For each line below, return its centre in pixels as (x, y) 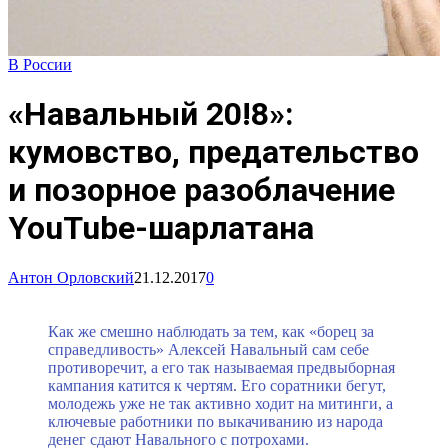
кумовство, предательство (213, 152)
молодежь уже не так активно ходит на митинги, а (220, 403)
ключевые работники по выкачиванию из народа (215, 421)
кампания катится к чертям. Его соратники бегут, (217, 385)
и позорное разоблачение (201, 190)
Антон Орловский (71, 277)
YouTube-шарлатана (161, 228)
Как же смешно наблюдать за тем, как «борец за (211, 331)
